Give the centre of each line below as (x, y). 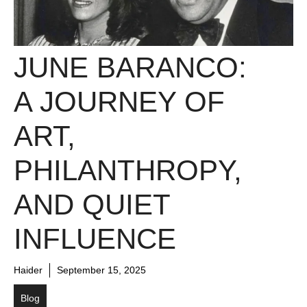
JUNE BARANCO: (130, 68)
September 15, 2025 (101, 270)
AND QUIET (92, 205)
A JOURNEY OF (119, 102)
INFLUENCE (95, 239)
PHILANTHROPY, (128, 171)
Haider (28, 270)
